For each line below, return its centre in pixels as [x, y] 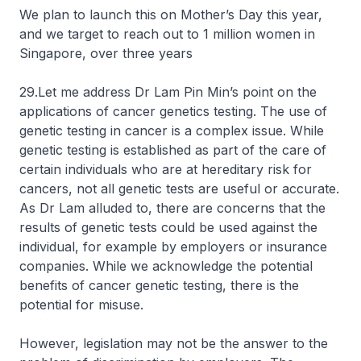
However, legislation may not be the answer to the [174, 343]
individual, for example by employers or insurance [173, 247]
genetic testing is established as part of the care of [173, 150]
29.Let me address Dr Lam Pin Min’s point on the [168, 92]
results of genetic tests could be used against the [168, 227]
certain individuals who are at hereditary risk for [166, 169]
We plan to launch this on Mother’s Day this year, [171, 15]
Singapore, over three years [106, 53]
